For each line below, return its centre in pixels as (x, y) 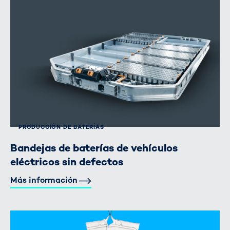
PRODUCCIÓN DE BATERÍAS (61, 127)
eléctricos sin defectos (67, 161)
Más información (44, 180)
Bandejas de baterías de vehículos (94, 148)
